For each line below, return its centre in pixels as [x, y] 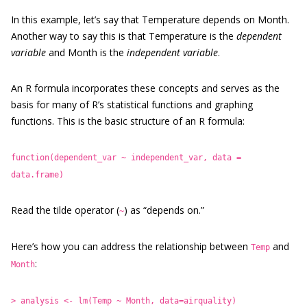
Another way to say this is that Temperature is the [124, 36]
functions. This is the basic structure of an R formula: [128, 121]
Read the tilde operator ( [65, 210]
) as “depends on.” [164, 210]
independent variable [172, 52]
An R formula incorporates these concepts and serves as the [145, 88]
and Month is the [86, 52]
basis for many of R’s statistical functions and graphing [132, 105]
